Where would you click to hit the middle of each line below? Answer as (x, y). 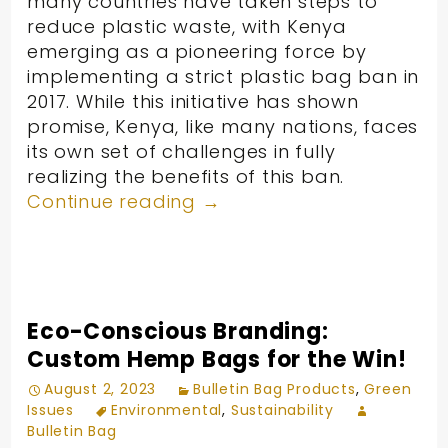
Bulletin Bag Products (274, 388)
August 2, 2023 (100, 388)
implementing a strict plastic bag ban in (223, 76)
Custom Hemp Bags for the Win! (217, 359)
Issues (51, 409)
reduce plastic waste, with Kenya (187, 26)
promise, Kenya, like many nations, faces (223, 126)
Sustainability (282, 409)
